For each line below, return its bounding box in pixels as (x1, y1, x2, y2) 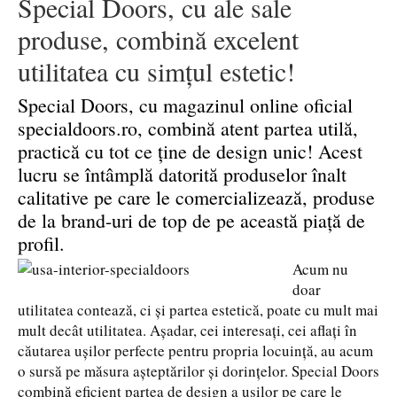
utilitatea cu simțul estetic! (18, 53, 295, 89)
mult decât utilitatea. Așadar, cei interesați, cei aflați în (18, 320, 357, 340)
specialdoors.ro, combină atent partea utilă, (18, 115, 358, 141)
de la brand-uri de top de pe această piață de (18, 207, 365, 233)
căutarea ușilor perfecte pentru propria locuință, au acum (18, 340, 373, 361)
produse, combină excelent (18, 21, 299, 57)
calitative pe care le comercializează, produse (18, 184, 375, 210)
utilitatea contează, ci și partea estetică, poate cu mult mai (18, 300, 378, 320)
